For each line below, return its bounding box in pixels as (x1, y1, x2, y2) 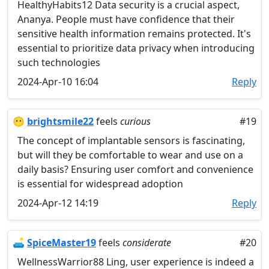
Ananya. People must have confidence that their (17, 13, 235, 26)
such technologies (17, 56, 100, 69)
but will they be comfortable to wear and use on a (17, 148, 243, 162)
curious (120, 115, 151, 128)
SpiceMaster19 (27, 236, 96, 249)
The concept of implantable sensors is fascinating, (17, 134, 245, 147)
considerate (122, 236, 171, 249)
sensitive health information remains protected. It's (17, 27, 251, 40)
